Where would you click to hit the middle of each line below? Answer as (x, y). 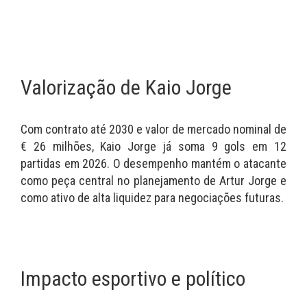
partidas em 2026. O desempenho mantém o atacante (153, 163)
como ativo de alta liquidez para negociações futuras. (152, 197)
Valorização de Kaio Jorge (126, 87)
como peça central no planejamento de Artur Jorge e (153, 180)
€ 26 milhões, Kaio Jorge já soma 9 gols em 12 (153, 146)
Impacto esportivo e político (133, 278)
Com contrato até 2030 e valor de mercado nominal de (153, 129)
